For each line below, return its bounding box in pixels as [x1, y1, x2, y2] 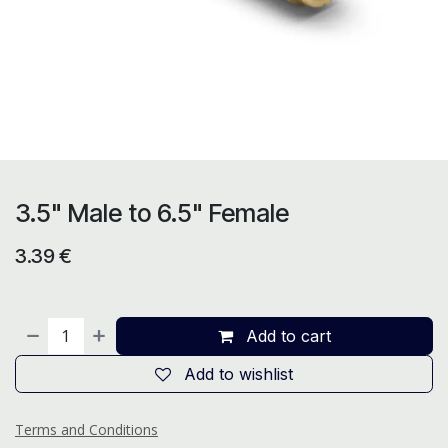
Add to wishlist [184, 364, 293, 384]
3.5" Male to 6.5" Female [15, 198, 289, 228]
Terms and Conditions [15, 420, 158, 439]
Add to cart [241, 326, 332, 346]
